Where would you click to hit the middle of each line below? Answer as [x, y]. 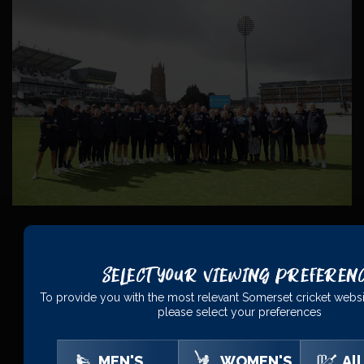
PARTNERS [236, 278]
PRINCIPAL [130, 278]
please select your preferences [239, 312]
